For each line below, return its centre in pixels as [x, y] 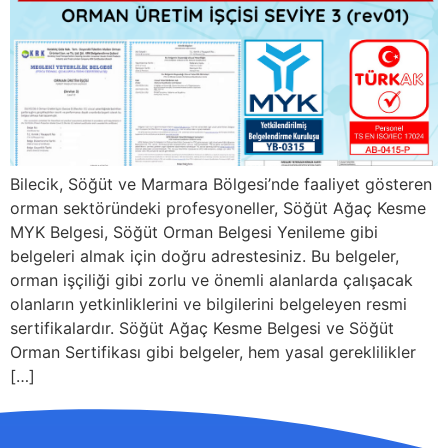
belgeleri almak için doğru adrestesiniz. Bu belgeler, [204, 256]
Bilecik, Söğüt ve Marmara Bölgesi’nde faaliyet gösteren [221, 184]
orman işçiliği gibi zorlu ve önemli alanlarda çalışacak [211, 280]
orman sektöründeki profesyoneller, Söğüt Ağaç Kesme [218, 208]
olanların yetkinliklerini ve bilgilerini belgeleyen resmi [208, 304]
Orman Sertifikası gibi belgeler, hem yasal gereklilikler [213, 352]
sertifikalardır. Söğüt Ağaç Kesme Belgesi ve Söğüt [202, 328]
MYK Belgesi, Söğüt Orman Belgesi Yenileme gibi [194, 232]
